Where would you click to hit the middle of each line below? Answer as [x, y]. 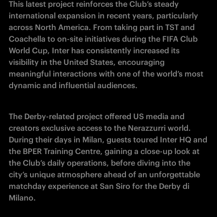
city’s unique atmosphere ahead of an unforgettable [104, 174]
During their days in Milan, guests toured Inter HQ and [108, 139]
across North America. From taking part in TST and [102, 27]
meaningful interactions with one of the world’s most [106, 74]
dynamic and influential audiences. [73, 85]
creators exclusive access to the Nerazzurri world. [100, 128]
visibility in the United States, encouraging [87, 62]
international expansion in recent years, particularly [103, 15]
